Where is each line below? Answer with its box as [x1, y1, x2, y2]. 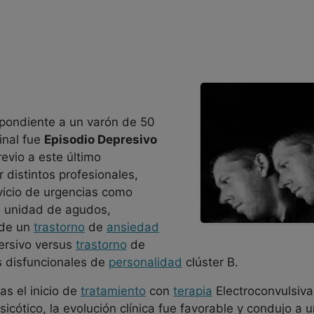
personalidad [109, 255, 182, 269]
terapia [173, 284, 212, 298]
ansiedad [107, 220, 159, 234]
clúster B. [182, 255, 238, 269]
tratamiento [81, 284, 146, 298]
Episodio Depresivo [44, 132, 157, 146]
